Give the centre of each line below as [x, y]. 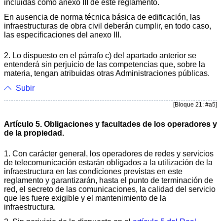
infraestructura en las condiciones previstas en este [93, 171]
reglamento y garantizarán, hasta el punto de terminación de [109, 180]
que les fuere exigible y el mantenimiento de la [85, 198]
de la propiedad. [34, 133]
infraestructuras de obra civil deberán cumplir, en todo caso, [108, 26]
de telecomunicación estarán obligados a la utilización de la [108, 162]
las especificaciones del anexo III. [63, 35]
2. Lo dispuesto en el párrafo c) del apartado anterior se [100, 55]
